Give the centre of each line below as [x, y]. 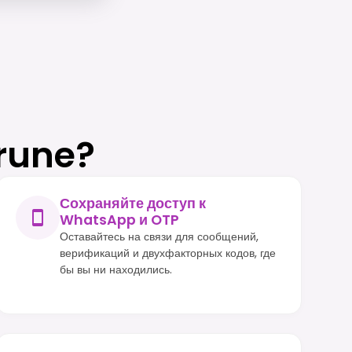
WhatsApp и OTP [119, 220]
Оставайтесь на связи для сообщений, [159, 236]
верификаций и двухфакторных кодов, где [167, 253]
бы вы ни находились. [115, 269]
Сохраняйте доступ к [132, 203]
